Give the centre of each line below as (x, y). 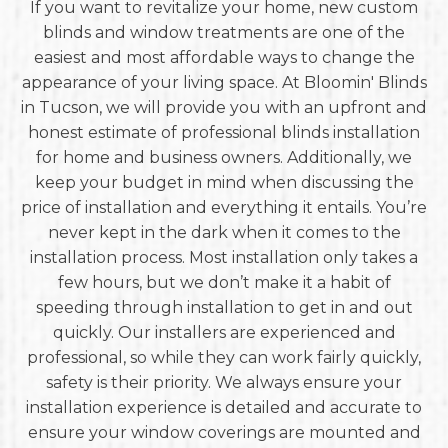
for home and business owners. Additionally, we (224, 157)
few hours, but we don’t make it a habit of (224, 282)
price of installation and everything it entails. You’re (224, 207)
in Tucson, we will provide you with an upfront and (224, 107)
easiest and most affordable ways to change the (224, 57)
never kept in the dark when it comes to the (224, 232)
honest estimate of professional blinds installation (224, 132)
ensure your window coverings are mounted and (224, 432)
